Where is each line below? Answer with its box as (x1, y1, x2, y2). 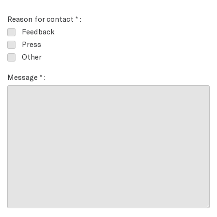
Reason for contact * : (7, 15, 81, 23)
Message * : (7, 73, 46, 81)
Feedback (22, 27, 55, 36)
